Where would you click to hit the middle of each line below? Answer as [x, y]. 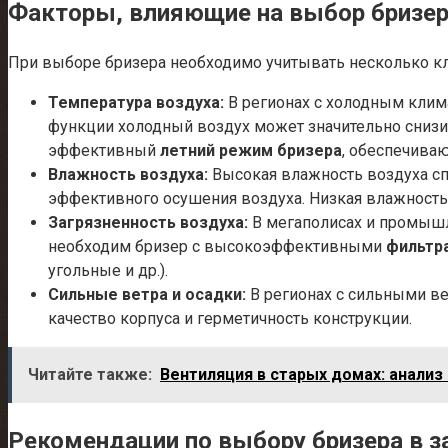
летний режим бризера [251, 150]
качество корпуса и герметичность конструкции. [230, 318]
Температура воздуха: [136, 102]
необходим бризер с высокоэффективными [217, 246]
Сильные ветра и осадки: [147, 294]
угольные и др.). [108, 270]
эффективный [104, 150]
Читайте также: [90, 374]
